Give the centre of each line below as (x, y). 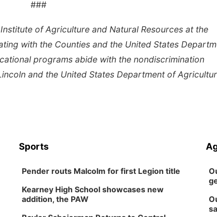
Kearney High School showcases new (93, 189)
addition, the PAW (55, 199)
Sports (34, 147)
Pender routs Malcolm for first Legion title (101, 171)
